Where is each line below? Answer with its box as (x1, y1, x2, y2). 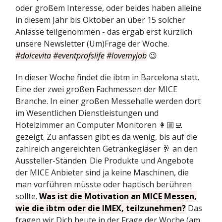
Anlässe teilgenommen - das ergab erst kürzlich (15, 26, 192, 38)
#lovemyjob (107, 50, 147, 61)
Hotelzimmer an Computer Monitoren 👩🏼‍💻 (15, 119, 182, 131)
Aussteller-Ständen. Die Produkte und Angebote (15, 155, 194, 166)
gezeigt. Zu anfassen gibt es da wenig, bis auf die (15, 131, 197, 143)
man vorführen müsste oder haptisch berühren (15, 179, 192, 190)
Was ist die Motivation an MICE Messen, (39, 191, 197, 202)
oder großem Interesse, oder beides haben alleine (15, 2, 202, 14)
